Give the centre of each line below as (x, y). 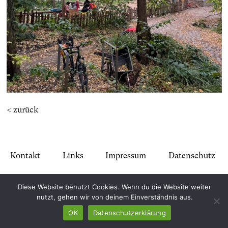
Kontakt (25, 155)
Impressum (126, 155)
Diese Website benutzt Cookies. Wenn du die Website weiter (115, 187)
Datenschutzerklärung (129, 212)
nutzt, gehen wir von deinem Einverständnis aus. (115, 197)
